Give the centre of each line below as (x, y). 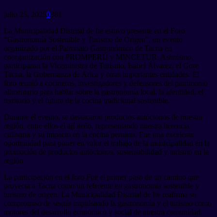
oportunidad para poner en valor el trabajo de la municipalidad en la (107, 143)
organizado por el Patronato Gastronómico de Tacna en (88, 48)
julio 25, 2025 (25, 14)
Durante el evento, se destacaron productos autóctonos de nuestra (103, 117)
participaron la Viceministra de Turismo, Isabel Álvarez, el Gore (101, 65)
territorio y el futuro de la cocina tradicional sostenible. (87, 100)
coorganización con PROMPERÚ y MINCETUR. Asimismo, (99, 57)
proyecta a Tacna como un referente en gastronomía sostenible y (101, 186)
